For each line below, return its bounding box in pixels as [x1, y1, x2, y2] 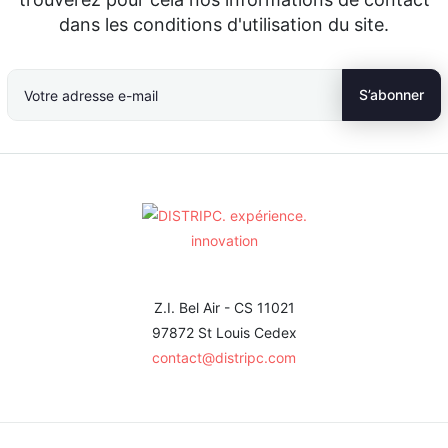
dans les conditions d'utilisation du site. [59, 14, 389, 36]
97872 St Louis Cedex [151, 324, 297, 342]
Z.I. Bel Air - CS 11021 [153, 299, 295, 317]
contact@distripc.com [152, 349, 296, 367]
